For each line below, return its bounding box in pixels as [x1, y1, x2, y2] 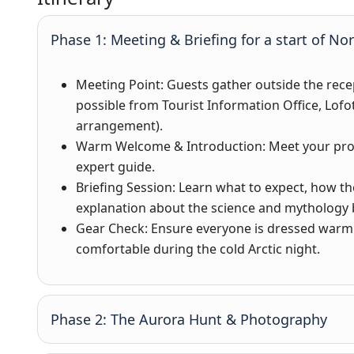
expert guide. [76, 158, 155, 175]
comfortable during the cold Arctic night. [76, 240, 320, 258]
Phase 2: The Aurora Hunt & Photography [51, 310, 327, 329]
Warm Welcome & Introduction [76, 137, 262, 155]
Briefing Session [76, 179, 172, 196]
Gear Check [76, 220, 145, 237]
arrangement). [76, 117, 163, 134]
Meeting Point [76, 76, 160, 93]
